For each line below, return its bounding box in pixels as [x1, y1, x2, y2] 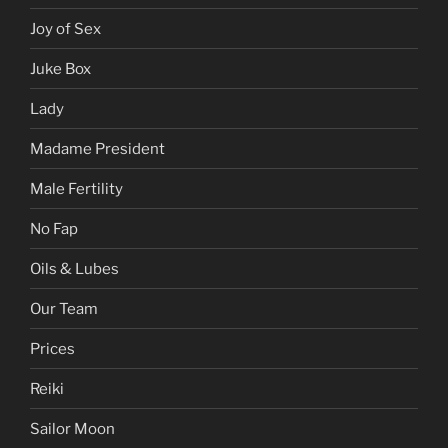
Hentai [30, 76, 77, 95]
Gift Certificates [30, 36, 144, 55]
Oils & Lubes [30, 356, 119, 375]
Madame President [30, 236, 165, 255]
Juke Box [30, 156, 91, 175]
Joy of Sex [30, 116, 101, 135]
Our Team [30, 396, 98, 415]
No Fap [30, 316, 78, 335]
